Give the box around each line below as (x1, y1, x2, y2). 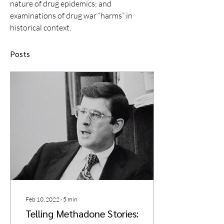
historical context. (10, 22, 72, 32)
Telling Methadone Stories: (25, 207, 138, 220)
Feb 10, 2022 (25, 195, 59, 203)
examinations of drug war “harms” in (10, 10, 134, 20)
